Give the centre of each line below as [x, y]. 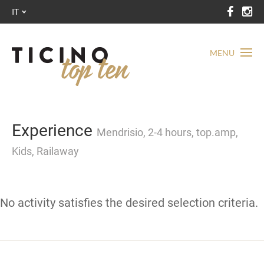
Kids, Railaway [45, 151]
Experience [54, 131]
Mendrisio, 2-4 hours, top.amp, [167, 132]
